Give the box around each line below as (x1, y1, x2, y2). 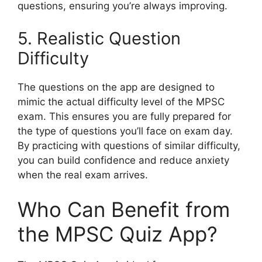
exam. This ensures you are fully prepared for (18, 110, 231, 122)
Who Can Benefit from (18, 197, 230, 222)
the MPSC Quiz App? (18, 222, 218, 246)
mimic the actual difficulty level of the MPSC (18, 95, 225, 108)
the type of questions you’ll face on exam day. (18, 125, 233, 137)
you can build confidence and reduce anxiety (18, 154, 229, 166)
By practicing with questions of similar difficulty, (18, 139, 240, 151)
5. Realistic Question (18, 27, 181, 49)
